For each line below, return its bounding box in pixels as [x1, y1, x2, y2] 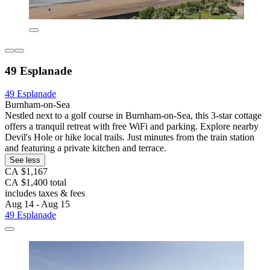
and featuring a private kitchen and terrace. [5, 143, 166, 154]
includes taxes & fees [5, 188, 85, 199]
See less [10, 155, 40, 165]
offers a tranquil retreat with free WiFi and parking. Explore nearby [5, 121, 259, 132]
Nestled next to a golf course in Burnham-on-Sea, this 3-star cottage [5, 110, 262, 121]
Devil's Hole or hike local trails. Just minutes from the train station [5, 132, 254, 143]
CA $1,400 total [5, 177, 66, 188]
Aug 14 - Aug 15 [5, 199, 70, 210]
